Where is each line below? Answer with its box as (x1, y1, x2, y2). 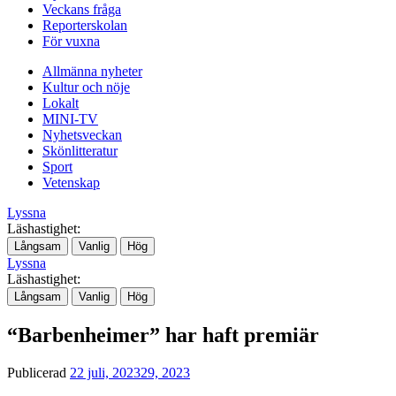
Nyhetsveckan (42, 126, 122, 142)
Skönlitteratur (42, 142, 118, 158)
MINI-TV (42, 110, 98, 126)
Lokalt (42, 95, 79, 110)
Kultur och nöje (42, 79, 130, 95)
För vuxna (42, 33, 100, 49)
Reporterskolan (42, 17, 127, 33)
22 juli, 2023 (70, 364, 141, 380)
